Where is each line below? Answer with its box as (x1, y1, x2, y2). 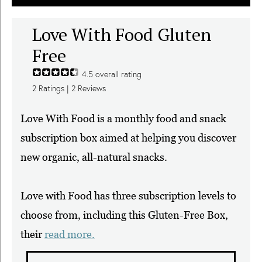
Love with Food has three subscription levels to (20, 189, 236, 202)
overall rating (93, 69, 142, 80)
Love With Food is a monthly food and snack (20, 112, 226, 125)
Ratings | (36, 83, 71, 94)
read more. (44, 228, 95, 240)
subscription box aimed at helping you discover (20, 132, 236, 144)
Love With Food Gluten (32, 23, 211, 46)
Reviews (75, 83, 106, 94)
